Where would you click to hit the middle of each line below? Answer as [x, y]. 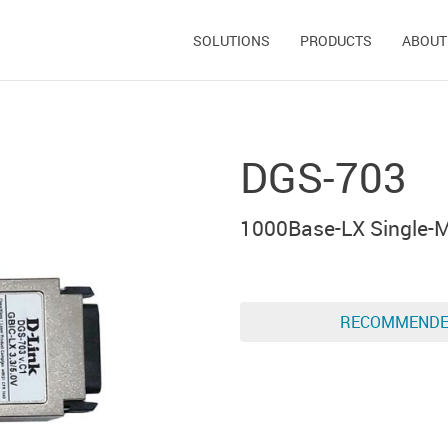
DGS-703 [323, 177]
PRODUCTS [336, 40]
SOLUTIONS [231, 40]
